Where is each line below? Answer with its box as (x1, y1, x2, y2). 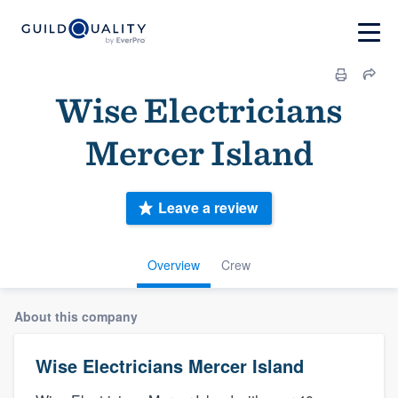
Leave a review (158, 197, 258, 219)
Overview (147, 255, 200, 274)
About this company (14, 306, 138, 325)
